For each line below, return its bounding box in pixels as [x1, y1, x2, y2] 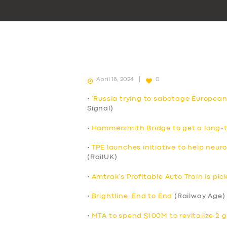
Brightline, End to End [91, 193, 173, 200]
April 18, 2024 [96, 77, 134, 82]
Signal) [87, 105, 113, 111]
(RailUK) [87, 154, 118, 161]
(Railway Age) [172, 193, 225, 200]
